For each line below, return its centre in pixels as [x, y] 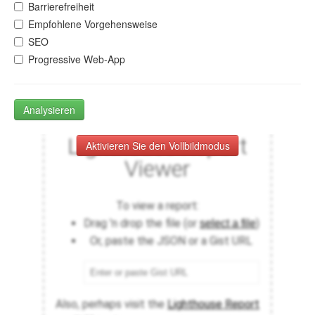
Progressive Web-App [77, 59]
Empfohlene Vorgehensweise [93, 24]
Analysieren [49, 110]
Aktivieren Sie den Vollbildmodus [157, 146]
